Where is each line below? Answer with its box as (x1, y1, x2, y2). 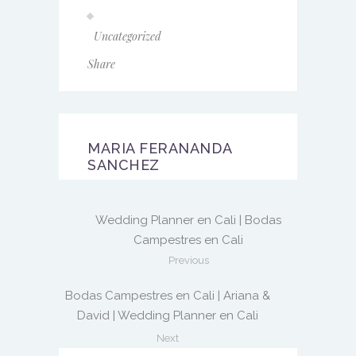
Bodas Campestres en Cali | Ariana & (65, 288, 270, 303)
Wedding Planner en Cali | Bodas (95, 212, 281, 227)
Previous (168, 253, 209, 266)
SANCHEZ (87, 156, 160, 173)
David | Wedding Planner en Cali (77, 308, 258, 323)
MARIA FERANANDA (87, 139, 232, 157)
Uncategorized (94, 28, 161, 44)
